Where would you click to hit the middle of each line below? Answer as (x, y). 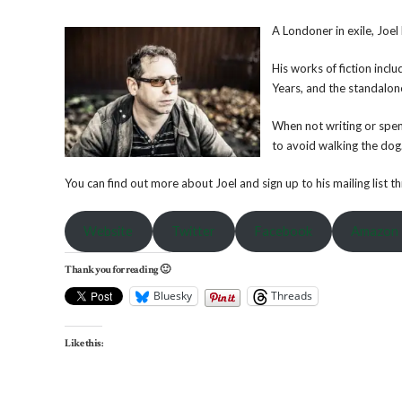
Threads (292, 296)
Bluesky (173, 296)
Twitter (194, 231)
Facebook (284, 231)
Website (109, 231)
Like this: (83, 343)
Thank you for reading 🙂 (118, 269)
